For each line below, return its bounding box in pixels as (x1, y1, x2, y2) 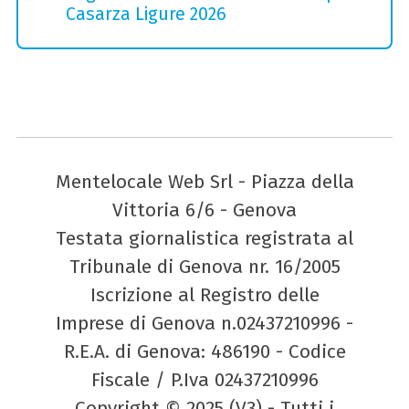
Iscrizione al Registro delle (89, 282, 320, 307)
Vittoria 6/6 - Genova (112, 197, 297, 222)
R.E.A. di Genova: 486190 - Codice (63, 339, 346, 363)
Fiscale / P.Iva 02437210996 (90, 367, 319, 392)
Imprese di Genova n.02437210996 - (56, 310, 353, 335)
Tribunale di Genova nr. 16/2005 (68, 254, 341, 278)
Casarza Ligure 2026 (65, 4, 226, 26)
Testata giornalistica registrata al (56, 225, 353, 250)
